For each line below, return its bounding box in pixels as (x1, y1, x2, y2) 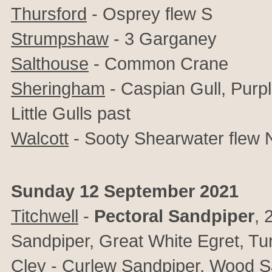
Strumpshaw (11, 29, 109, 49)
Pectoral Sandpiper (94, 206, 254, 226)
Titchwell (11, 206, 78, 226)
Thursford (11, 4, 87, 24)
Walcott (11, 128, 69, 148)
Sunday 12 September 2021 (11, 181, 239, 201)
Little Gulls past (11, 103, 131, 123)
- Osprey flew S (87, 4, 212, 24)
